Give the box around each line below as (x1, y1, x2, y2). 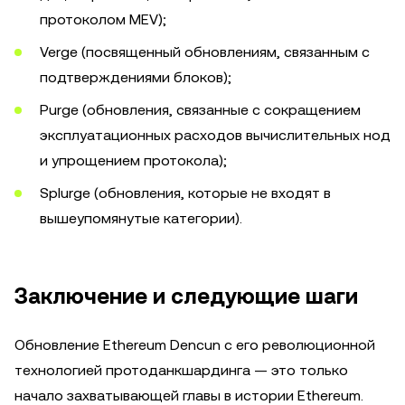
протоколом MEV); (40, 11, 166, 28)
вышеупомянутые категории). (40, 210, 242, 227)
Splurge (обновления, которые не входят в (40, 184, 331, 202)
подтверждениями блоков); (40, 69, 231, 86)
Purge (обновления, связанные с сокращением (40, 101, 361, 118)
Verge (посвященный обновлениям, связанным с (40, 43, 370, 61)
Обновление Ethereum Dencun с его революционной (14, 336, 375, 353)
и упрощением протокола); (40, 152, 227, 169)
